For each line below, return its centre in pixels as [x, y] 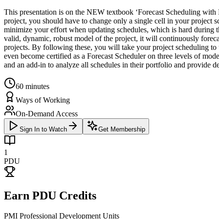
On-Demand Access [47, 113]
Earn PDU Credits [50, 195]
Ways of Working [43, 100]
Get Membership [122, 129]
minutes [36, 86]
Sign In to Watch [43, 129]
